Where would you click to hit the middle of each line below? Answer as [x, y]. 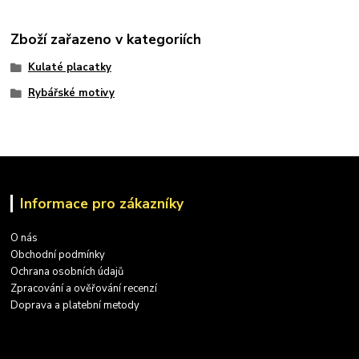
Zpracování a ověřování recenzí [84, 288]
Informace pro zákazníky [101, 203]
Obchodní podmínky [58, 254]
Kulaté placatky [69, 68]
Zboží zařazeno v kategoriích [106, 40]
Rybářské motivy [71, 93]
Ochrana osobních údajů [67, 271]
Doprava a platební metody [75, 305]
